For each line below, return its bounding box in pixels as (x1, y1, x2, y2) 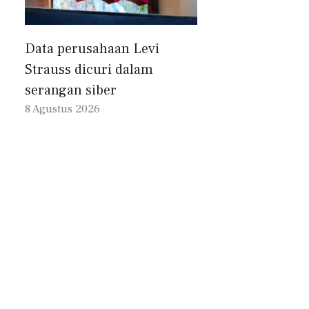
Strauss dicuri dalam (25, 61, 153, 79)
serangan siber (25, 81, 117, 100)
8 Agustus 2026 (25, 102, 100, 117)
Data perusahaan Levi (25, 40, 159, 59)
